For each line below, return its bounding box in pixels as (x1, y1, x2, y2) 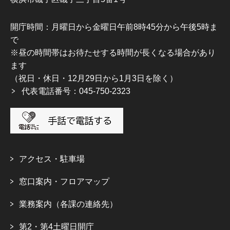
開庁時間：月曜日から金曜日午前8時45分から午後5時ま (10, 23, 218, 32)
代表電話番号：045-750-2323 (22, 87, 130, 96)
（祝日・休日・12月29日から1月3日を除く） (10, 74, 178, 83)
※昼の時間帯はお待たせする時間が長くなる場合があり (10, 48, 216, 57)
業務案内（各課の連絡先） (19, 200, 118, 209)
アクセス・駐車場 (19, 155, 85, 164)
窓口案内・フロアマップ (19, 177, 109, 186)
